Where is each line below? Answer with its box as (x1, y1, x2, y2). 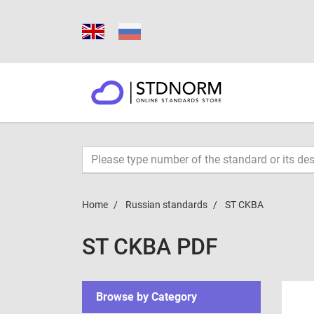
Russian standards (125, 199, 207, 210)
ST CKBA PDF (82, 233, 218, 260)
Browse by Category (96, 290, 197, 303)
